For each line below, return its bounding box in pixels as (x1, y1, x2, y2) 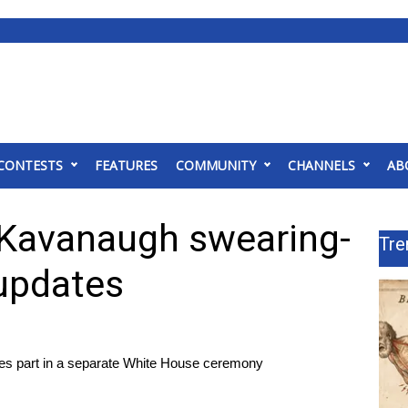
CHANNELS (288, 157, 355, 174)
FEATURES (95, 157, 158, 174)
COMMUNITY (176, 157, 256, 174)
